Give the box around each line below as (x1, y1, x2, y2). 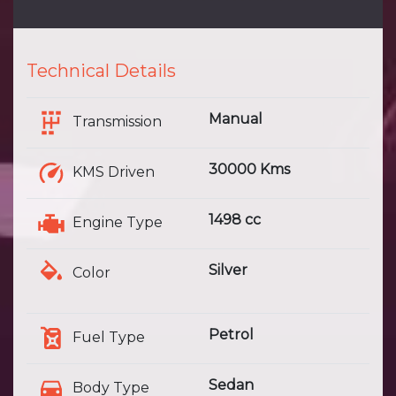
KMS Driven (65, 164, 155, 181)
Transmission (65, 113, 162, 131)
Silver (209, 262, 247, 279)
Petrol (209, 326, 254, 344)
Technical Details (27, 60, 176, 82)
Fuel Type (65, 329, 145, 346)
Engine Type (65, 214, 163, 232)
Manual (209, 110, 263, 128)
